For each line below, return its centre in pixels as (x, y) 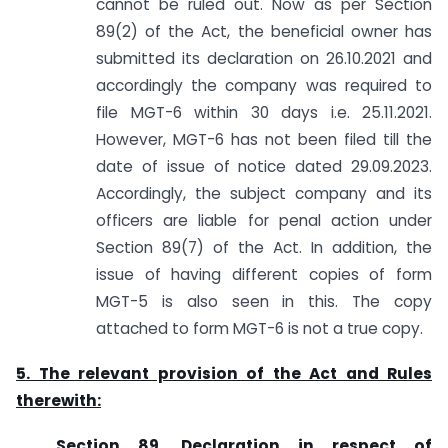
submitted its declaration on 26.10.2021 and (264, 59)
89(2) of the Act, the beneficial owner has (264, 32)
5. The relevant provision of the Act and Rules (224, 374)
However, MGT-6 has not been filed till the (264, 140)
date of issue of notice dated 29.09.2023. (264, 167)
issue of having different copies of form (264, 275)
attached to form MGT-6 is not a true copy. (259, 329)
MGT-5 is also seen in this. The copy (264, 302)
